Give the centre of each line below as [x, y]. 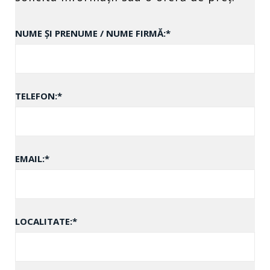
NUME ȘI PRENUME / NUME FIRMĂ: [90, 33]
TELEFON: [36, 96]
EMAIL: [30, 159]
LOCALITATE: [44, 221]
